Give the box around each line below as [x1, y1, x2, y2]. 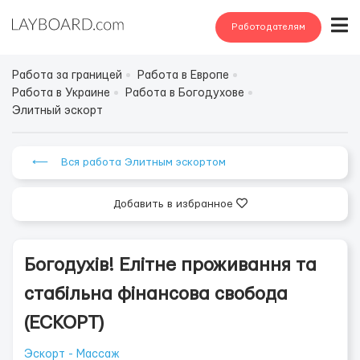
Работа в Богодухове [125, 88, 244, 99]
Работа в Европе [137, 70, 229, 81]
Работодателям [231, 22, 305, 31]
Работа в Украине [12, 88, 110, 99]
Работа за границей [12, 70, 122, 81]
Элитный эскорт [12, 105, 103, 117]
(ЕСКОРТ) [24, 314, 104, 332]
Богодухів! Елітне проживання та [24, 256, 317, 274]
